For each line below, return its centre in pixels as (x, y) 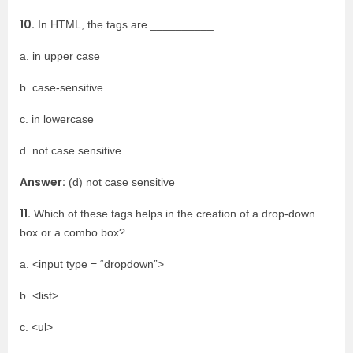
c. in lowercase (57, 119)
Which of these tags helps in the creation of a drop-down (173, 214)
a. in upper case (60, 56)
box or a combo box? (72, 232)
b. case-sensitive (61, 87)
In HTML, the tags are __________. (126, 24)
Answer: (43, 182)
